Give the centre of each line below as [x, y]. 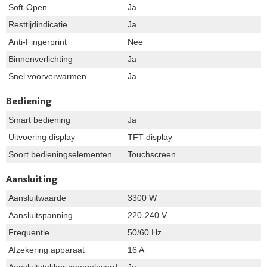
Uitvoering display [42, 137]
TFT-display [150, 137]
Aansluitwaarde [37, 198]
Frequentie [29, 232]
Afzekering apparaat [46, 249]
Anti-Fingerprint [38, 41]
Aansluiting [32, 178]
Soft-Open [28, 7]
